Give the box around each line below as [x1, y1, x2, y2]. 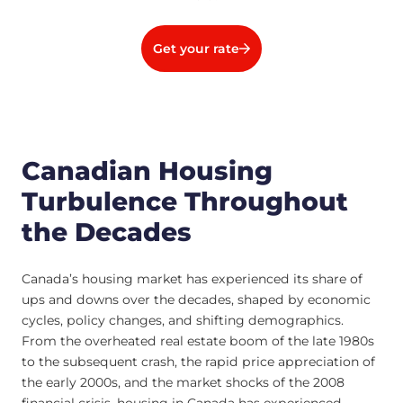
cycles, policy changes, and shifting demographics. [22, 311, 344, 328]
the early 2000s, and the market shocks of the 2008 [22, 373, 345, 390]
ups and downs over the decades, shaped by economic [22, 291, 371, 308]
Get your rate [152, 40, 239, 57]
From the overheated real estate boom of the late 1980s [22, 332, 374, 349]
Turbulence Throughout [22, 186, 348, 218]
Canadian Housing [22, 156, 273, 187]
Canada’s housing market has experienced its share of [22, 270, 363, 287]
